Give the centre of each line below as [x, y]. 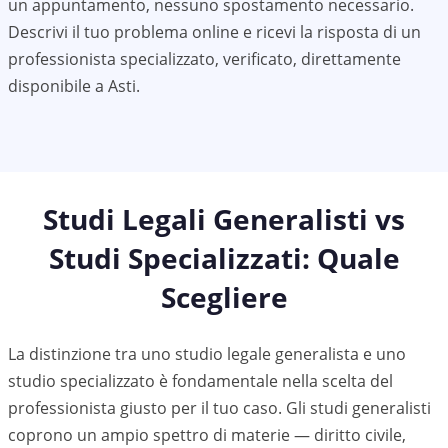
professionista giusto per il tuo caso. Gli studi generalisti [219, 408]
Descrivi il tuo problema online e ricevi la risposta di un [214, 32]
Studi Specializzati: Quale [224, 258]
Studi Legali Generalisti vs [224, 219]
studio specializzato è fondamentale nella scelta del [200, 381]
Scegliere [224, 297]
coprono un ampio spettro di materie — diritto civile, [207, 435]
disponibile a [58, 86]
